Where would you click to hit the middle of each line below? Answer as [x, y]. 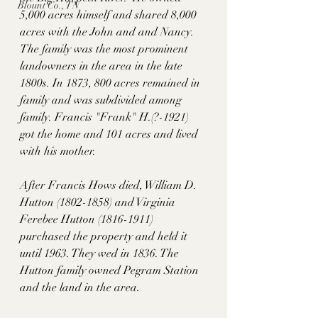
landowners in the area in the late [103, 66]
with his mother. [59, 152]
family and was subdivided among [102, 100]
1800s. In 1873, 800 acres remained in [111, 83]
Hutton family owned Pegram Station [111, 271]
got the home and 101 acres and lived [110, 135]
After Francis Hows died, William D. [109, 186]
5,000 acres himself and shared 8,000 [110, 15]
